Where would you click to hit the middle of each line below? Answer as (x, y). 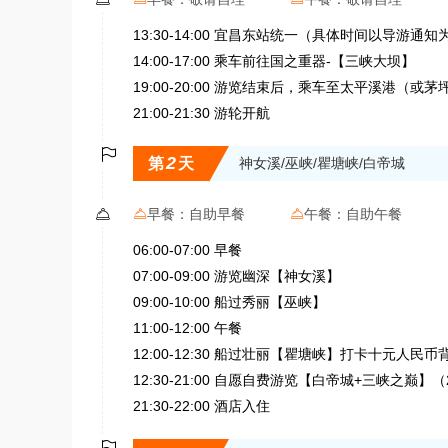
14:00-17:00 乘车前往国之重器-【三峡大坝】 (274, 61)
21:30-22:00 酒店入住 (201, 406)
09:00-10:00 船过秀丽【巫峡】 (229, 302)
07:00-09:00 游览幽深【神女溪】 (236, 276)
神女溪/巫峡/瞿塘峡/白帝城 (322, 163)
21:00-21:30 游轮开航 (201, 113)
